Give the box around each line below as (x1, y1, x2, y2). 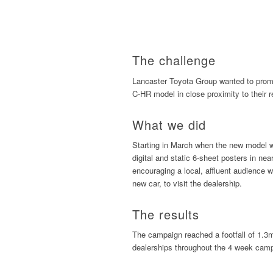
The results (132, 205, 199, 223)
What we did (132, 115, 206, 133)
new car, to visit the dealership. (132, 177, 242, 189)
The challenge (132, 51, 216, 69)
